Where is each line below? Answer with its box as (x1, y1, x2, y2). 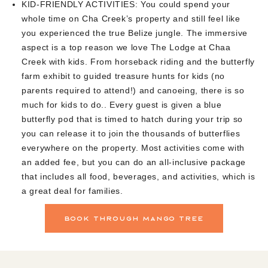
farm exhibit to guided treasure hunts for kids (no (22, 71, 226, 81)
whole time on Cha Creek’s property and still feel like (22, 13, 240, 23)
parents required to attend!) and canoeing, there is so (22, 85, 245, 95)
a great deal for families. (22, 185, 123, 196)
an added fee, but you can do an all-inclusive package (22, 157, 246, 167)
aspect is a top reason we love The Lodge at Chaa (22, 42, 231, 52)
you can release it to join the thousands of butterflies (22, 128, 240, 138)
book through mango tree (63, 215, 205, 221)
